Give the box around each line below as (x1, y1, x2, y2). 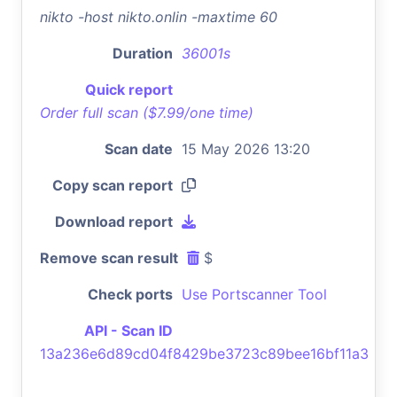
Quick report (85, 80, 173, 98)
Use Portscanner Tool (182, 284, 327, 303)
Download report (55, 212, 173, 230)
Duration (113, 43, 173, 62)
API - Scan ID (84, 321, 173, 339)
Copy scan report (52, 175, 173, 194)
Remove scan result (40, 248, 178, 267)
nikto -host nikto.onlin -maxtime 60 (40, 7, 277, 26)
